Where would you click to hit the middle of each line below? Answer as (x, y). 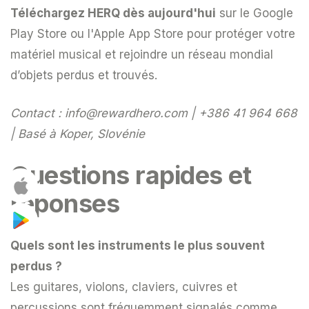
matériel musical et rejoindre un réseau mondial (142, 54)
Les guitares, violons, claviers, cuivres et (124, 287)
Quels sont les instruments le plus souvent (138, 245)
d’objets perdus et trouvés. (84, 75)
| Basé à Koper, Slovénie (78, 133)
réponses (65, 203)
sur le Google (255, 13)
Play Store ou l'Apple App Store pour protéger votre (153, 33)
